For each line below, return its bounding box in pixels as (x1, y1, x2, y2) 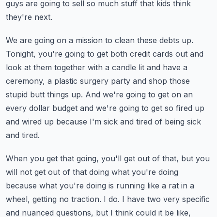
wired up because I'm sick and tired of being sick (22, 117, 201, 126)
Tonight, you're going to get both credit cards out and (6, 49, 203, 59)
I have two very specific (122, 194, 210, 204)
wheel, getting (6, 194, 57, 204)
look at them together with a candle (6, 62, 136, 72)
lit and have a (139, 62, 187, 72)
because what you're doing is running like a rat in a (6, 181, 194, 190)
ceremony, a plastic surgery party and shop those (6, 76, 190, 86)
